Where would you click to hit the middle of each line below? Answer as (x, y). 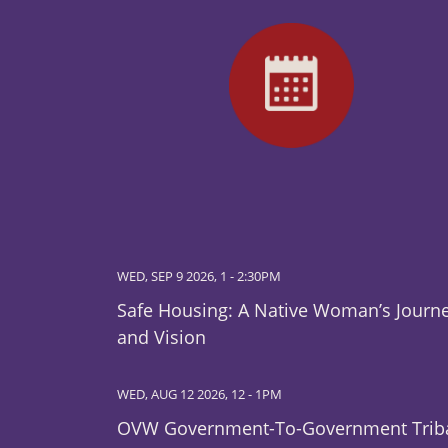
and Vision (161, 337)
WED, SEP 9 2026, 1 (172, 277)
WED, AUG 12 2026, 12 (181, 395)
